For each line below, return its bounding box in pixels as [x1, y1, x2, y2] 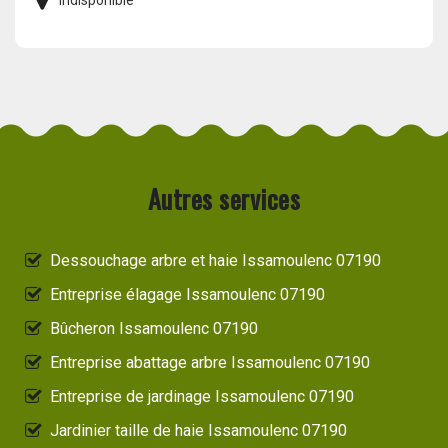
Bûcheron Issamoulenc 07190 [50, 319, 258, 339]
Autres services [147, 179, 301, 219]
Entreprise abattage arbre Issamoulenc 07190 [50, 353, 370, 373]
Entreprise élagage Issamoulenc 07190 [50, 285, 325, 305]
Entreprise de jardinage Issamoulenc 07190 [50, 387, 354, 407]
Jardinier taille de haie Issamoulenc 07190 [50, 421, 347, 441]
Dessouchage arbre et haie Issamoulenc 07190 [50, 251, 381, 271]
